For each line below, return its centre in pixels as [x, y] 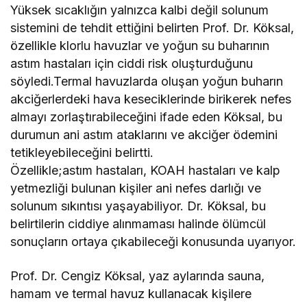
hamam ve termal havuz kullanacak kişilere [131, 294]
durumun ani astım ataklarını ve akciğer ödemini [144, 135]
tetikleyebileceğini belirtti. [82, 153]
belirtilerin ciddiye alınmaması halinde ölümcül [138, 224]
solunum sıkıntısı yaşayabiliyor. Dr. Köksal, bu [138, 206]
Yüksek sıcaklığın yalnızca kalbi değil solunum [140, 10]
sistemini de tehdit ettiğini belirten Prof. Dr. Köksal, [152, 28]
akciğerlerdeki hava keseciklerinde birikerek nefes [151, 99]
